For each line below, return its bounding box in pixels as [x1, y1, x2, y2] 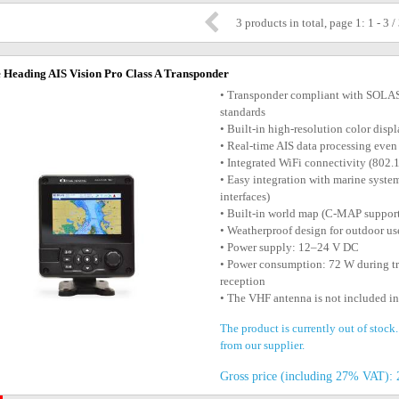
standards [220, 105, 266, 118]
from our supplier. [220, 338, 305, 352]
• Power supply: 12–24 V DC [220, 240, 360, 254]
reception [220, 274, 266, 288]
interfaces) [220, 190, 271, 203]
